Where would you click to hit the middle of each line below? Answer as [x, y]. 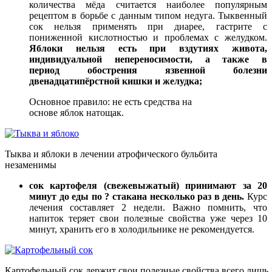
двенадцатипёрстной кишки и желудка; [117, 81]
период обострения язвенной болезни [148, 70]
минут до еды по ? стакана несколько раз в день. [137, 196]
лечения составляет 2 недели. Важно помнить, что [148, 207]
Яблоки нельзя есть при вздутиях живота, [148, 48]
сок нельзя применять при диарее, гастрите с [148, 26]
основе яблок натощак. [76, 112]
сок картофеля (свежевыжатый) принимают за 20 [148, 185]
